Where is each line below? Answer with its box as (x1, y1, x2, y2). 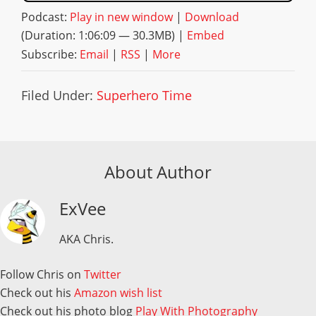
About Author (104, 160, 212, 183)
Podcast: (21, 9, 70, 25)
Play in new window (70, 9, 173, 25)
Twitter (84, 267, 121, 282)
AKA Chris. (59, 231, 114, 247)
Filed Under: (21, 87, 97, 104)
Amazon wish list (74, 285, 162, 300)
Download (185, 9, 239, 25)
